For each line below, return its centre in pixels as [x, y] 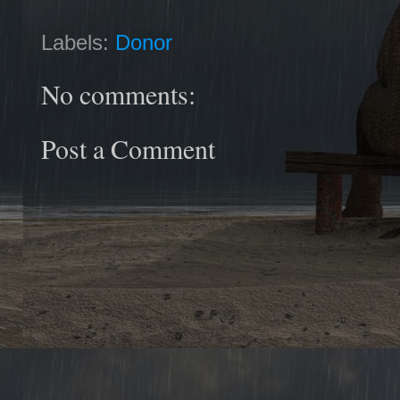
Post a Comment [128, 148]
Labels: [78, 43]
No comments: [118, 94]
